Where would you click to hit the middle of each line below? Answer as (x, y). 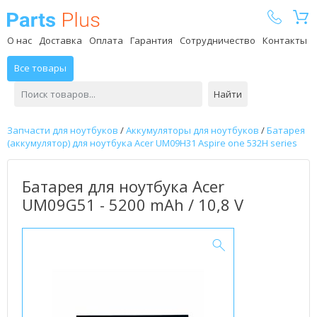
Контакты (285, 40)
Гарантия (151, 40)
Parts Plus (123, 19)
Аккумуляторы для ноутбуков (192, 130)
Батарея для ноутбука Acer (123, 186)
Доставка (60, 40)
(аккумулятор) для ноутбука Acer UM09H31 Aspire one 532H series (152, 143)
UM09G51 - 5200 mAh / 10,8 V (133, 204)
